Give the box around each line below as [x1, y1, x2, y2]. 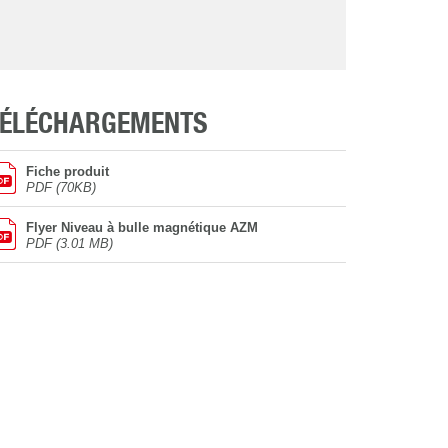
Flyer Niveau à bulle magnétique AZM [26, 220, 258, 236]
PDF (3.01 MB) [26, 236, 113, 252]
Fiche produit [26, 164, 109, 180]
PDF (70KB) [26, 180, 96, 196]
